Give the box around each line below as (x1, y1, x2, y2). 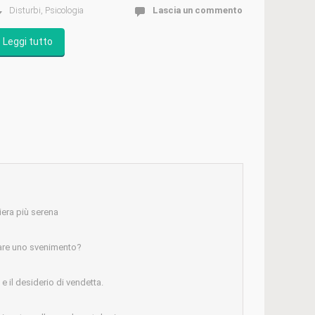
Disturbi (8, 5, 41, 16)
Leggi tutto (2, 36, 53, 48)
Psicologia (44, 5, 84, 16)
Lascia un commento (152, 5, 243, 16)
